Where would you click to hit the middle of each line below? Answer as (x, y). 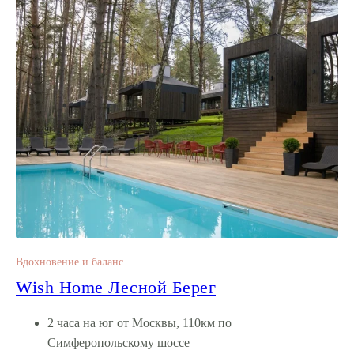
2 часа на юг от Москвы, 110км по (139, 322)
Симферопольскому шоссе (119, 342)
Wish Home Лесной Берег (116, 287)
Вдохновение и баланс (70, 262)
